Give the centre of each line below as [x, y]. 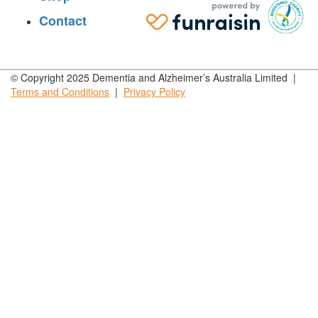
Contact [63, 21]
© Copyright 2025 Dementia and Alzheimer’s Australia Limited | [155, 78]
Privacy [140, 92]
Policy [171, 92]
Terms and [35, 92]
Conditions [84, 92]
